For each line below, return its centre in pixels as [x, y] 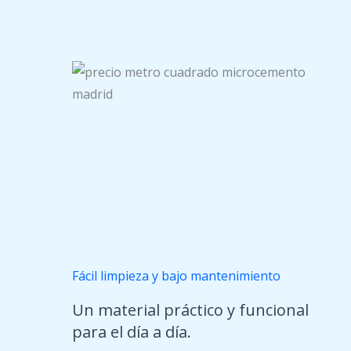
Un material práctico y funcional [190, 310]
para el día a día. [132, 332]
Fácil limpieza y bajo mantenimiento [176, 276]
